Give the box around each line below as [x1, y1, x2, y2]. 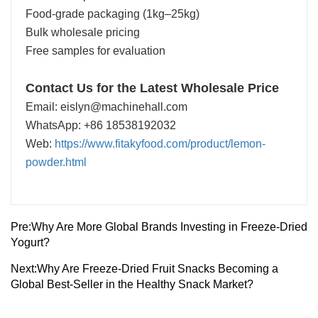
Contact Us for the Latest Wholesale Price [26, 80, 279, 95]
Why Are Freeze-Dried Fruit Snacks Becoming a [37, 262, 278, 275]
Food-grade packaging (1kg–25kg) [26, 7, 199, 20]
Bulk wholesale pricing [26, 26, 140, 38]
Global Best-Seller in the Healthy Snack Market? [11, 278, 253, 290]
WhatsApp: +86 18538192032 [26, 119, 176, 131]
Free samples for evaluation [26, 44, 165, 57]
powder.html [26, 155, 87, 168]
